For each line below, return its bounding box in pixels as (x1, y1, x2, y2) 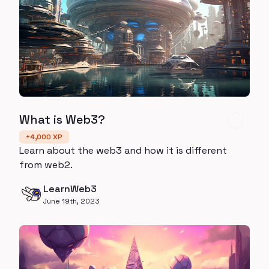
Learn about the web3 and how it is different (19, 144, 227, 157)
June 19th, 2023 (43, 196, 100, 206)
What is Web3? (19, 111, 105, 127)
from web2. (19, 158, 73, 171)
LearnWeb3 (43, 182, 97, 195)
